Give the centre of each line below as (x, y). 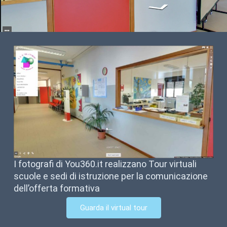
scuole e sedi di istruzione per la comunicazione (111, 176)
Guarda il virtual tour (113, 207)
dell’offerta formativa (57, 188)
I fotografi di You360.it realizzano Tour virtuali (105, 164)
